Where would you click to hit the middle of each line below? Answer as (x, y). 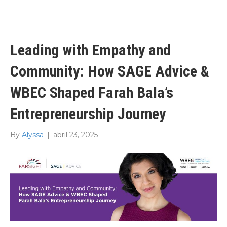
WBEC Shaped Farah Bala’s (92, 93)
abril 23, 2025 (75, 135)
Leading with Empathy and (90, 50)
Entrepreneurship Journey (88, 114)
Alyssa (33, 135)
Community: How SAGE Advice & (110, 71)
